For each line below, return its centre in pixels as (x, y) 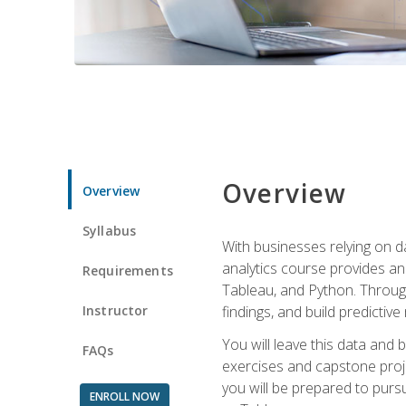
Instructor (116, 310)
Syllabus (110, 230)
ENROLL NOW (124, 396)
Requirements (128, 270)
